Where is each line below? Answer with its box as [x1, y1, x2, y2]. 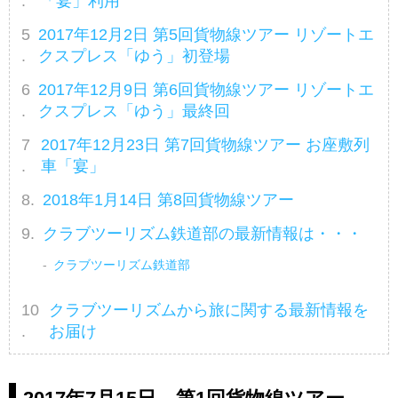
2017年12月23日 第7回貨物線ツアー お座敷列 [40, 136, 370, 155]
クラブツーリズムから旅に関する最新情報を [49, 300, 370, 319]
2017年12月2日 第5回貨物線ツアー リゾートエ [38, 25, 375, 44]
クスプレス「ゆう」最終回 [38, 101, 231, 120]
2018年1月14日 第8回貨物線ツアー [43, 191, 295, 210]
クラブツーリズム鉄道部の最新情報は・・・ [43, 225, 363, 243]
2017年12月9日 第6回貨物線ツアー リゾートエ [38, 80, 375, 99]
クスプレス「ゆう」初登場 [38, 46, 231, 65]
